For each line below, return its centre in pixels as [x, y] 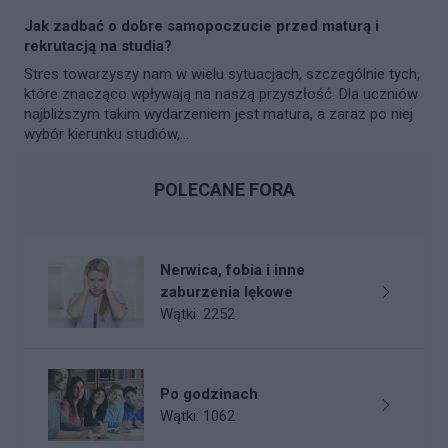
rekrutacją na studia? [98, 46]
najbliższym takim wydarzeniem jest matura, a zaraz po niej [218, 114]
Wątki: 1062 [197, 415]
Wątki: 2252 [197, 314]
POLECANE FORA [224, 190]
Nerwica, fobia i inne [232, 270]
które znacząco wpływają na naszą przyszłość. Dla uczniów [221, 94]
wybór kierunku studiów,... [106, 134]
